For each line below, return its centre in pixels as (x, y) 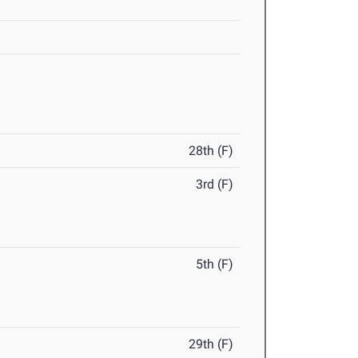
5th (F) (215, 265)
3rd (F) (215, 185)
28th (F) (211, 151)
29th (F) (211, 344)
